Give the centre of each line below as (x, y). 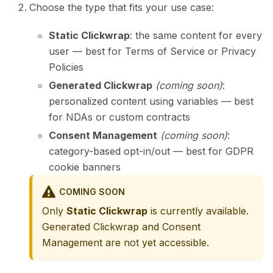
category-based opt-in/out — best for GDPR (151, 151)
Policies (66, 67)
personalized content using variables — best (151, 101)
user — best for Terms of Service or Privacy (152, 51)
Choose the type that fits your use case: (122, 8)
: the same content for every (196, 36)
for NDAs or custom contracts (119, 117)
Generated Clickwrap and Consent (121, 227)
